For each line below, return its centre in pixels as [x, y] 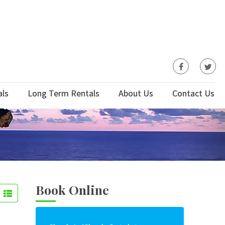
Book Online [72, 190]
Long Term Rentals [64, 93]
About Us [136, 93]
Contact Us [193, 93]
